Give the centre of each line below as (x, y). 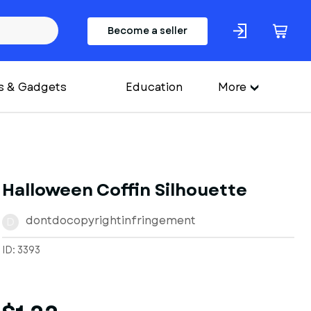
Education (154, 87)
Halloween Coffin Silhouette (124, 190)
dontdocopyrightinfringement (110, 220)
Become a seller (148, 31)
